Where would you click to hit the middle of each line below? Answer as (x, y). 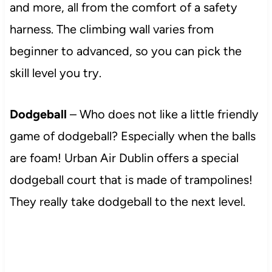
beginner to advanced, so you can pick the (125, 51)
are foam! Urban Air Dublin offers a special (124, 158)
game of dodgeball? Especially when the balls (132, 136)
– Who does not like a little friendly (164, 114)
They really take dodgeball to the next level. (129, 201)
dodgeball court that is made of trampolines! (131, 179)
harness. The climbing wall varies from (111, 29)
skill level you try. (57, 73)
